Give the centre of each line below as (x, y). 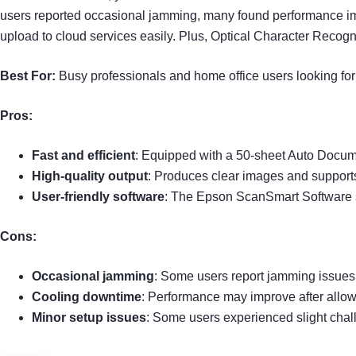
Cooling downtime (87, 296)
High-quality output (90, 176)
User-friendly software (98, 196)
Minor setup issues (89, 317)
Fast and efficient (83, 155)
